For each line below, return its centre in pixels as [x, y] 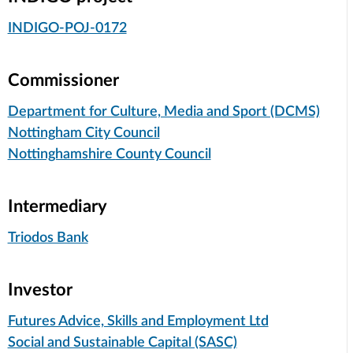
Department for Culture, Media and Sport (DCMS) [163, 111]
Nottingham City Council [84, 133]
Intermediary [57, 206]
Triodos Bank [48, 238]
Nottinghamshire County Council [109, 154]
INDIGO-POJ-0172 [67, 28]
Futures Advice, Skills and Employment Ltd [138, 321]
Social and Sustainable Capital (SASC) [122, 342]
